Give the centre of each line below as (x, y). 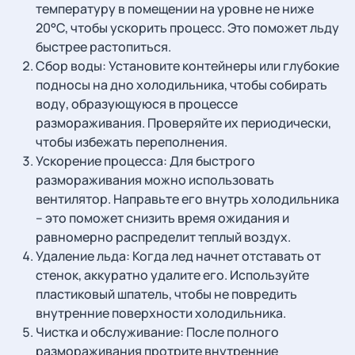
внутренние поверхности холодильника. (161, 313)
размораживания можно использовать (155, 180)
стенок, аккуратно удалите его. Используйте (172, 275)
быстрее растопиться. (103, 47)
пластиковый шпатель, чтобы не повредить (166, 294)
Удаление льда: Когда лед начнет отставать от (178, 256)
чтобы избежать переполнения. (132, 142)
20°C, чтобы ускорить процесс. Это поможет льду (187, 28)
